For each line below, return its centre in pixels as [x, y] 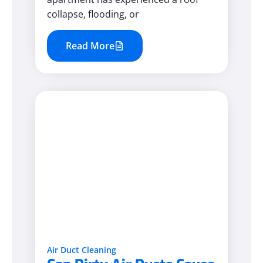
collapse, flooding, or [93, 14]
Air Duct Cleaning [82, 250]
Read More [90, 46]
